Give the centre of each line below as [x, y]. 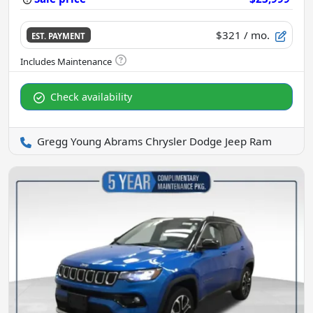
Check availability [91, 97]
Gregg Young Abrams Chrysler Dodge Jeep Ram [154, 141]
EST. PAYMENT [59, 36]
